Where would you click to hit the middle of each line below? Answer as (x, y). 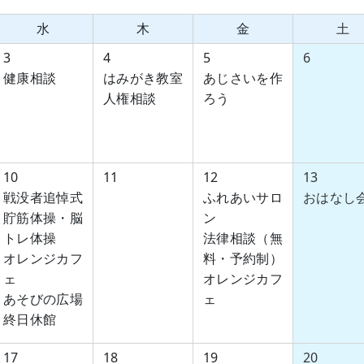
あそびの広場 (43, 299)
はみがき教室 (143, 78)
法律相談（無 (243, 238)
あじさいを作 (243, 78)
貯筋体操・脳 (43, 218)
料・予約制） (243, 258)
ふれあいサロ (243, 197)
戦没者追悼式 (43, 197)
